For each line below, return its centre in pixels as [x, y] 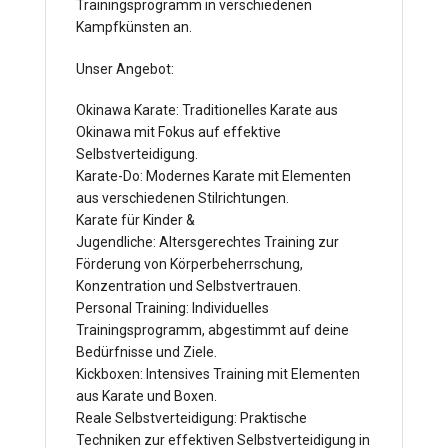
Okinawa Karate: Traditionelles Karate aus [207, 110]
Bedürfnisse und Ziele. [146, 352]
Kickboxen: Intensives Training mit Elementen [218, 374]
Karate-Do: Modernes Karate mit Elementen [213, 176]
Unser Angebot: [125, 68]
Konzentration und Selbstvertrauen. [188, 286]
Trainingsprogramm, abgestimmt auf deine [212, 330]
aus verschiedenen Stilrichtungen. [182, 198]
